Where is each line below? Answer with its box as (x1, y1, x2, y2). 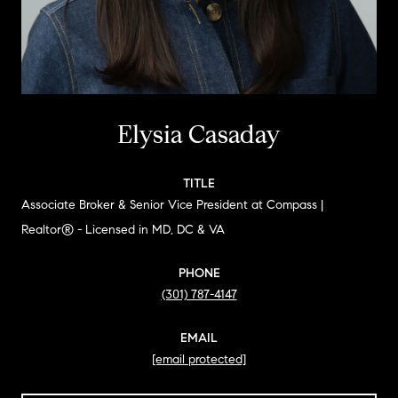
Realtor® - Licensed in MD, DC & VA (21, 221, 225, 237)
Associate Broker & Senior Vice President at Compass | (21, 196, 323, 212)
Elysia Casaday (117, 118, 281, 150)
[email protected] (152, 351, 246, 367)
